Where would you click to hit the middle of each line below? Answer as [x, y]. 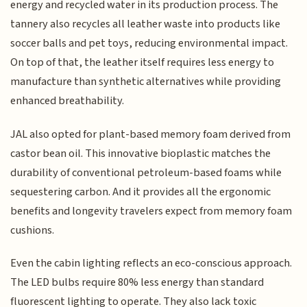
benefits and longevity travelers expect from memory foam [151, 211]
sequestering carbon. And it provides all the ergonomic [141, 192]
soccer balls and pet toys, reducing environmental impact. [149, 44]
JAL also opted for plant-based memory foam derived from [151, 134]
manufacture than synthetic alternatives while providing [146, 82]
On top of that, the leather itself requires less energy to [143, 63]
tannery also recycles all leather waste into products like [146, 24]
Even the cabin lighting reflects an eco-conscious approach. [151, 263]
